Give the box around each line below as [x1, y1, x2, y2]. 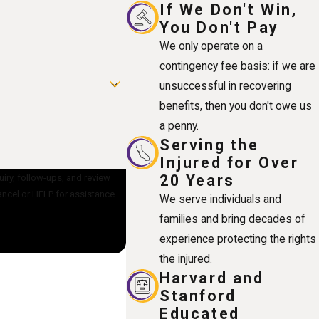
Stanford [159, 286, 236, 305]
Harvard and [159, 268, 264, 287]
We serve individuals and [159, 192, 282, 206]
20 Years [159, 171, 235, 189]
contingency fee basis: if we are [159, 59, 316, 73]
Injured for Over [159, 153, 299, 172]
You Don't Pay [159, 18, 279, 36]
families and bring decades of [159, 212, 306, 226]
